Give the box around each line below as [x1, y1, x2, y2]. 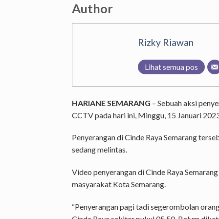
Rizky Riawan [138, 36, 194, 48]
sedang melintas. [72, 145, 127, 154]
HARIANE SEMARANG [72, 98, 151, 108]
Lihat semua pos [145, 62, 198, 71]
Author [72, 1, 113, 16]
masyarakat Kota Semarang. [72, 179, 166, 189]
